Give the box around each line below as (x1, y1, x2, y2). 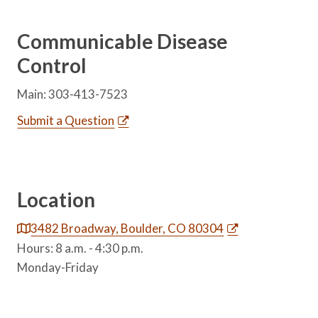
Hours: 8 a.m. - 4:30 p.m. (17, 240, 144, 256)
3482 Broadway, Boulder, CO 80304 (31, 220, 224, 236)
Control (17, 53, 87, 77)
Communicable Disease (17, 28, 229, 53)
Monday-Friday (17, 259, 99, 275)
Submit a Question (17, 112, 115, 128)
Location (17, 187, 96, 212)
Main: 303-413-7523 (17, 86, 128, 102)
